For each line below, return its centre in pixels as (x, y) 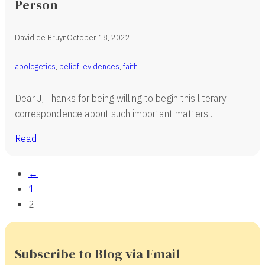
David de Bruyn (41, 37)
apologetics (35, 67)
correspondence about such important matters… (114, 114)
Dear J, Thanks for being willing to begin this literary (120, 98)
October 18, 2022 (98, 37)
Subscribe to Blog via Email (97, 253)
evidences (101, 67)
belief (69, 67)
